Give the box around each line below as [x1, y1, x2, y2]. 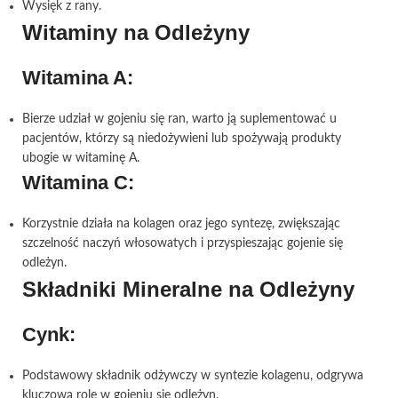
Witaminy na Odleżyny [22, 20, 250, 44]
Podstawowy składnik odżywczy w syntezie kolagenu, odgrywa [22, 370, 363, 382]
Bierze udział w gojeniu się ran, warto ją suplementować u [22, 113, 337, 125]
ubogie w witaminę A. [22, 152, 139, 164]
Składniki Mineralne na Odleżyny [22, 277, 354, 301]
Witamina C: [22, 171, 134, 194]
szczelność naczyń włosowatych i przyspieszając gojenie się [22, 237, 343, 250]
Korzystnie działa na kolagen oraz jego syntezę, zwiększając [22, 218, 340, 230]
